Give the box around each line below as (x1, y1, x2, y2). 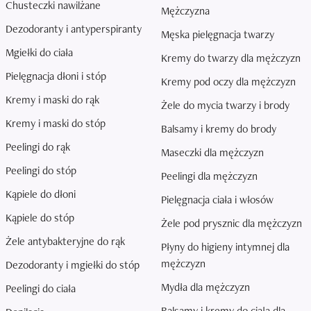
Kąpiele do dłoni (6, 187, 76, 201)
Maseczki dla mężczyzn (161, 145, 264, 160)
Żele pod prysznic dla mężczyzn (161, 216, 302, 230)
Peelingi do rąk (6, 140, 70, 154)
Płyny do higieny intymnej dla (161, 239, 289, 254)
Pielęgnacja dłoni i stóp (6, 69, 106, 83)
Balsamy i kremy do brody (161, 121, 276, 136)
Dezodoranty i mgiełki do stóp (6, 258, 140, 272)
